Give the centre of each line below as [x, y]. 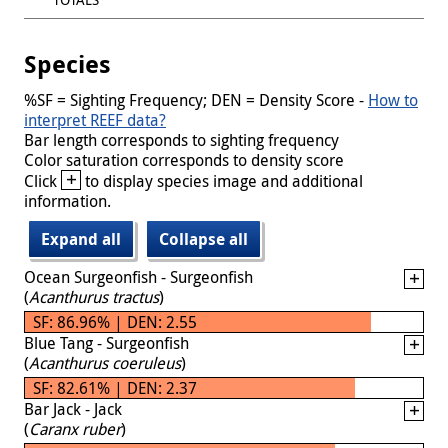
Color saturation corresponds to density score [184, 159]
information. [67, 200]
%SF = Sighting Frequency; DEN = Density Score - [196, 99]
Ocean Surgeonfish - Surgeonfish [138, 276]
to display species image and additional [222, 180]
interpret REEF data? [95, 119]
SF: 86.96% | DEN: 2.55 [115, 321]
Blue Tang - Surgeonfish [106, 342]
